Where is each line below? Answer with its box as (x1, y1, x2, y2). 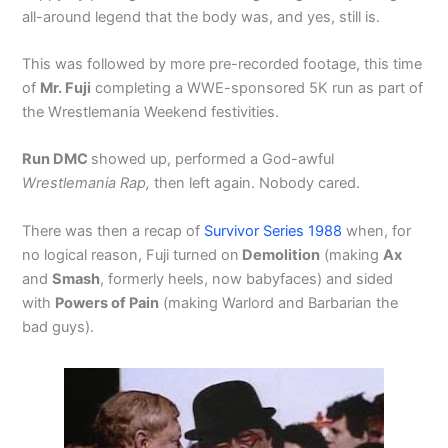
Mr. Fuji (40, 79, 92, 98)
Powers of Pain (55, 293, 160, 312)
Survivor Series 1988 (204, 221, 343, 240)
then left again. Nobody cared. (154, 174, 361, 193)
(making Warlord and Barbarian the (159, 293, 399, 312)
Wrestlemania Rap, (22, 174, 155, 193)
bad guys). (22, 317, 95, 336)
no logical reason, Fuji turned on (22, 245, 240, 264)
